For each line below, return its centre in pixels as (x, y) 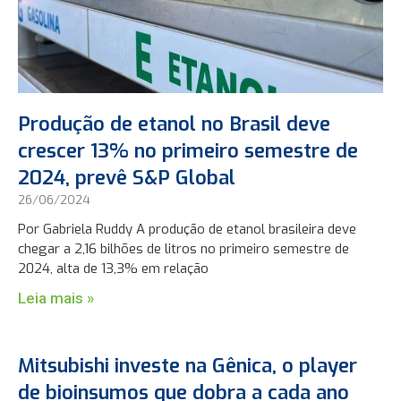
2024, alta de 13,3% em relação (114, 268)
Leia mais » (56, 298)
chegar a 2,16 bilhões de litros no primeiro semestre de (184, 248)
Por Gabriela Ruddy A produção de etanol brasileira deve (188, 229)
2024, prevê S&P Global (127, 177)
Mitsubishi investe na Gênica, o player (188, 365)
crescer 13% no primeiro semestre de (188, 150)
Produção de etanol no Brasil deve (175, 124)
